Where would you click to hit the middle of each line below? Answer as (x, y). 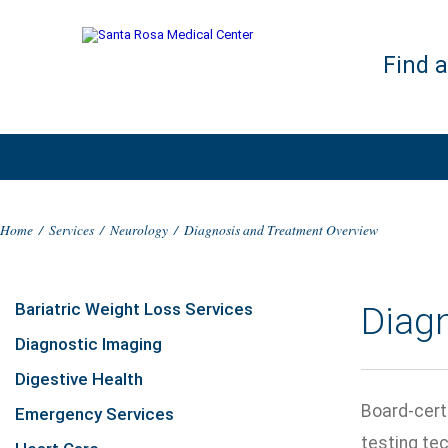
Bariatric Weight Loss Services (134, 309)
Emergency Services (94, 414)
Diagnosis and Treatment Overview (281, 229)
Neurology (139, 229)
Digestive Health (79, 379)
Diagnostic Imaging (88, 344)
